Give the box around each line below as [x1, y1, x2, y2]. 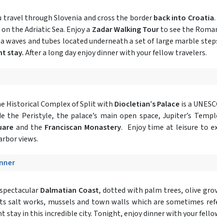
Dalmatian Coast [40, 185, 99, 196]
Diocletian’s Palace [114, 98, 180, 109]
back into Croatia [153, 12, 214, 23]
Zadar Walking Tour [92, 24, 159, 35]
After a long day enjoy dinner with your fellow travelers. [24, 47, 207, 58]
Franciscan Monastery [44, 122, 121, 133]
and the [16, 122, 45, 133]
